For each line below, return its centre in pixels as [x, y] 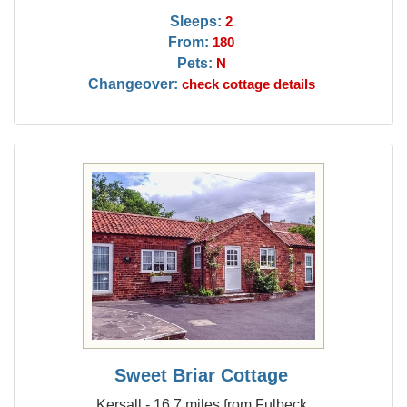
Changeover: [133, 84]
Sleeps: [196, 21]
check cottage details [248, 84]
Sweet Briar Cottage [202, 375]
